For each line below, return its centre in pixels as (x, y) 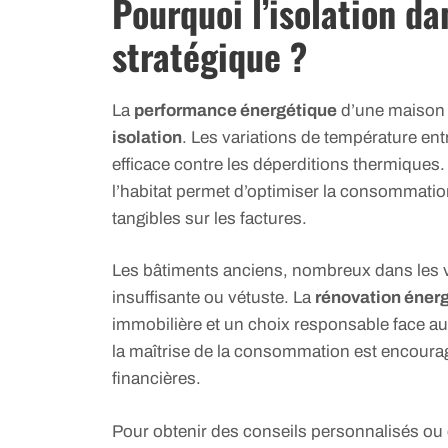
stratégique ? (209, 55)
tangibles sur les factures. (209, 218)
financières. (156, 379)
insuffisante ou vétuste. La (213, 298)
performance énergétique (235, 110)
